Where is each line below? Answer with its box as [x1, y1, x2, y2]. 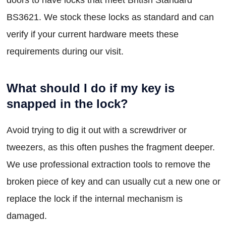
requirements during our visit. [7, 46, 124, 56]
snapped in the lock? [7, 96, 128, 110]
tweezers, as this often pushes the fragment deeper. [7, 142, 215, 152]
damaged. [7, 210, 47, 221]
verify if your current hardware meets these [7, 29, 179, 39]
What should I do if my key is [7, 81, 175, 95]
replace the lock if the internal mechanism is [7, 193, 183, 204]
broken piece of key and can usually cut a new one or [7, 176, 220, 187]
